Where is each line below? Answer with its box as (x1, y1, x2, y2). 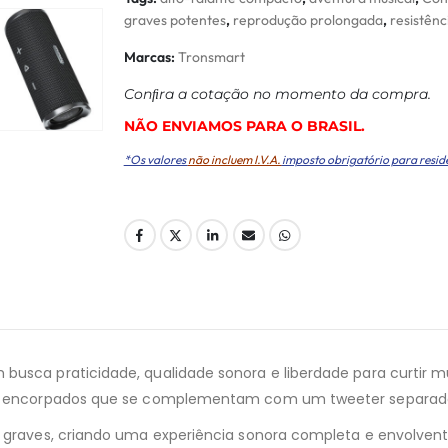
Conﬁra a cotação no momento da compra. (123, 84, 431, 103)
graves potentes (123, 10, 226, 29)
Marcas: (123, 47, 178, 66)
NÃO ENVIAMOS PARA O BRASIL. (123, 116, 365, 135)
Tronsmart (177, 47, 245, 66)
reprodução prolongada (232, 10, 383, 29)
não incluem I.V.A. (187, 151, 282, 167)
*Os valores (123, 151, 188, 167)
